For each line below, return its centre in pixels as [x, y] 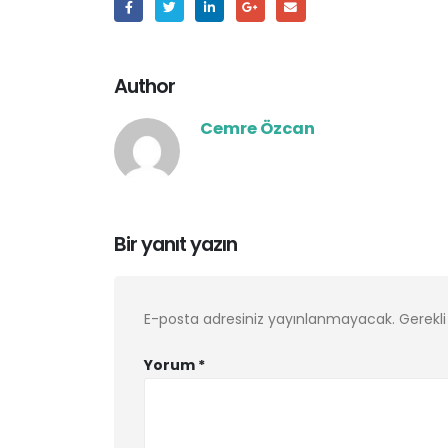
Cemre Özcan [257, 128]
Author [145, 85]
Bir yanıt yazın [176, 243]
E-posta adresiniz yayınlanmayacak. [269, 318]
